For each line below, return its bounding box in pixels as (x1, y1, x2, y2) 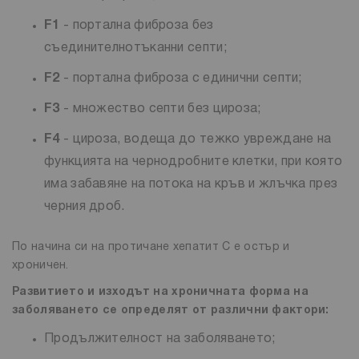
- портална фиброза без (59, 20, 214, 32)
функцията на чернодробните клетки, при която (44, 156, 343, 168)
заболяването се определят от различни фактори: (12, 305, 329, 317)
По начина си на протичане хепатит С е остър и (12, 242, 290, 253)
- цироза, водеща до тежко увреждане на (59, 134, 332, 146)
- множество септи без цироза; (59, 103, 261, 115)
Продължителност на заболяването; (44, 333, 276, 345)
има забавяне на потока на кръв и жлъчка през (44, 179, 338, 191)
